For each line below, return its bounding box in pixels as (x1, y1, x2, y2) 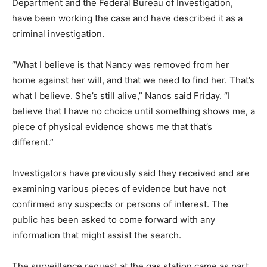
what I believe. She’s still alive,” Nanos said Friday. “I (12, 90, 230, 102)
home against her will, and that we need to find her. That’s (12, 74, 254, 86)
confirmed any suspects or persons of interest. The (12, 198, 228, 210)
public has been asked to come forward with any (12, 214, 215, 226)
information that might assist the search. (12, 229, 181, 241)
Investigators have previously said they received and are (12, 167, 250, 179)
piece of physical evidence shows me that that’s (12, 121, 212, 133)
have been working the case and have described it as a (12, 13, 243, 24)
